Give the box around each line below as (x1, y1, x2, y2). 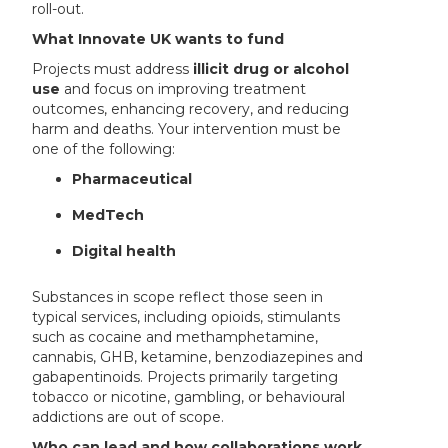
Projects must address (32, 60, 194, 78)
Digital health (72, 242, 177, 260)
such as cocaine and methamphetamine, (32, 328, 319, 346)
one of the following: (32, 140, 176, 158)
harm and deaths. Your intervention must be (32, 120, 342, 138)
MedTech (72, 206, 145, 224)
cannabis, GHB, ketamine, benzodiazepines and (32, 348, 364, 366)
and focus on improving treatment (60, 80, 307, 98)
